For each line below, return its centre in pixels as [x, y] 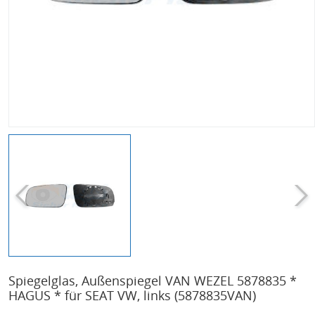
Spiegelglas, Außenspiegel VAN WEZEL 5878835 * [153, 281]
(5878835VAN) [215, 296]
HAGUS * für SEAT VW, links [91, 296]
